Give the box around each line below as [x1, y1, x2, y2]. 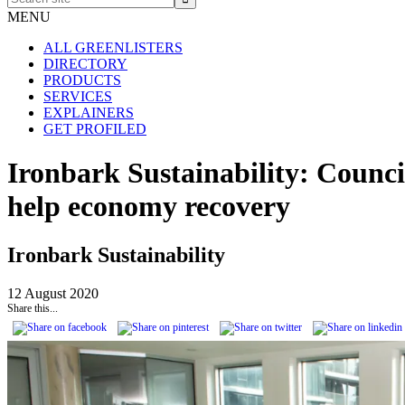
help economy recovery [7, 190, 290, 223]
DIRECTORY [43, 56, 127, 71]
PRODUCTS [43, 72, 121, 88]
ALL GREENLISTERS [43, 40, 183, 55]
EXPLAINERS [43, 105, 134, 120]
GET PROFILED [43, 121, 146, 137]
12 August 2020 [7, 285, 99, 301]
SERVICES [43, 89, 112, 104]
